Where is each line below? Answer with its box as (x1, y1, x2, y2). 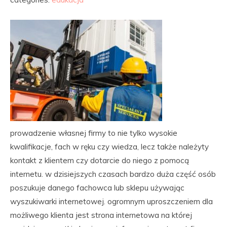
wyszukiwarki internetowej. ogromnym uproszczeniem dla (10, 197, 213, 206)
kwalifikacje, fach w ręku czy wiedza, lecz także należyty (10, 142, 209, 152)
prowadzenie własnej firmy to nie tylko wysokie (10, 128, 177, 138)
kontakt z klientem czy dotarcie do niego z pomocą (10, 156, 189, 165)
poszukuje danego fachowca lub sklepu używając (10, 183, 184, 193)
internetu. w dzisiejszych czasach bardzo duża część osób (10, 169, 216, 179)
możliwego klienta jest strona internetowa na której (10, 210, 192, 220)
